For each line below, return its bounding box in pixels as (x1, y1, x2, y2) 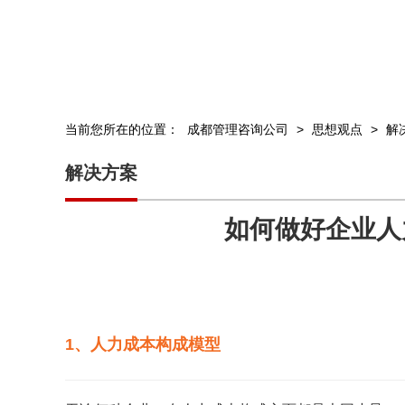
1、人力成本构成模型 (65, 335, 221, 354)
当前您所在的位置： (65, 122, 183, 137)
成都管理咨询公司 (187, 122, 288, 137)
